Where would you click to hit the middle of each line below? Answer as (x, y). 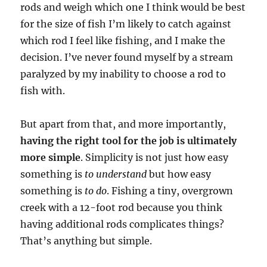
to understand (116, 174)
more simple (51, 157)
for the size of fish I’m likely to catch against (126, 24)
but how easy (179, 174)
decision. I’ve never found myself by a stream (127, 57)
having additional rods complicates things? (122, 224)
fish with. (43, 90)
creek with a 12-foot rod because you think (122, 207)
